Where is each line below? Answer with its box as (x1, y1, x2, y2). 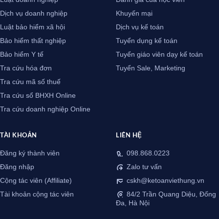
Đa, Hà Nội (116, 199, 150, 207)
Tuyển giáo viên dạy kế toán (116, 51, 203, 59)
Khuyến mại (116, 10, 153, 18)
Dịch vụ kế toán (116, 23, 164, 31)
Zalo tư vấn (125, 163, 162, 171)
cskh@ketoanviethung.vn (125, 177, 204, 185)
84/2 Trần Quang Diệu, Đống (125, 191, 216, 198)
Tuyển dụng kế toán (116, 37, 177, 45)
